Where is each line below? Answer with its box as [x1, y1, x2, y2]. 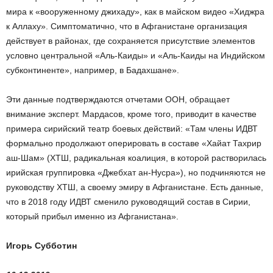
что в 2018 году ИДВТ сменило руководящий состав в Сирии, [6, 197, 250, 207]
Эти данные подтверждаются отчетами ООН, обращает [6, 94, 230, 104]
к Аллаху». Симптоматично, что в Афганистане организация [6, 21, 247, 31]
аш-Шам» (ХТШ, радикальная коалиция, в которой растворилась [6, 153, 266, 163]
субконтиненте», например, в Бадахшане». [6, 65, 179, 75]
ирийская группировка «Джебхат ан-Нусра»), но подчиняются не [6, 168, 266, 177]
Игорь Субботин [6, 241, 77, 250]
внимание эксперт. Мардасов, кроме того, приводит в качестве [6, 109, 257, 119]
